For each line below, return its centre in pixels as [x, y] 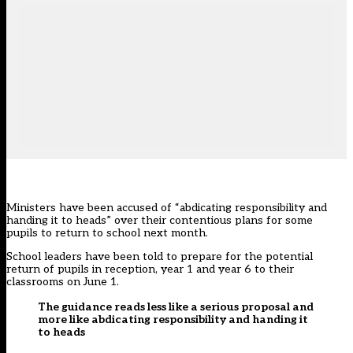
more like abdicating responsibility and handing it [173, 320]
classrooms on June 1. [63, 282]
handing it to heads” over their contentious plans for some [160, 221]
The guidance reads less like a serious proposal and [176, 307]
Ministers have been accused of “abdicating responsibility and [167, 208]
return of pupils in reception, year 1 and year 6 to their [150, 269]
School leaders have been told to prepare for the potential [160, 257]
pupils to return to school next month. [107, 233]
